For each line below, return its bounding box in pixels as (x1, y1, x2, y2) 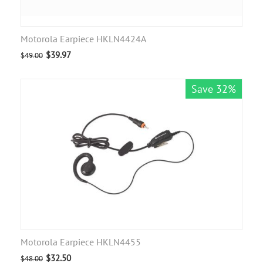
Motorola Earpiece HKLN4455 (21, 236, 141, 248)
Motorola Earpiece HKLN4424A (21, 33, 146, 45)
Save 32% (191, 82, 236, 96)
